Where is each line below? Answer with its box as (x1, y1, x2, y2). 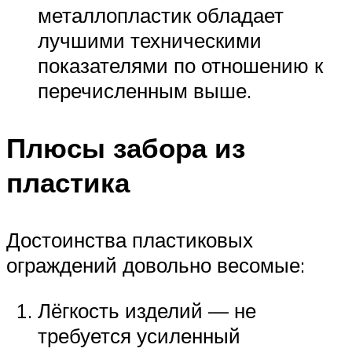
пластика (6, 165, 130, 200)
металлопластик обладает (38, 2, 284, 27)
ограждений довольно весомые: (6, 252, 305, 278)
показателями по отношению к (38, 53, 323, 78)
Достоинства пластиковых (6, 227, 253, 253)
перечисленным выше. (38, 78, 251, 103)
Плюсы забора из (6, 130, 245, 166)
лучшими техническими (38, 27, 262, 53)
